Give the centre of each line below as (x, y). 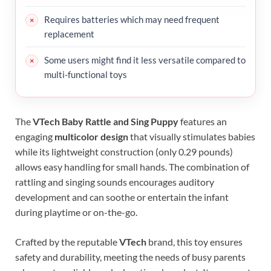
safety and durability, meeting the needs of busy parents (130, 257)
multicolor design (91, 137)
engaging (35, 137)
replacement (69, 34)
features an (203, 122)
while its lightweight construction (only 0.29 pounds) (124, 152)
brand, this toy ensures (194, 242)
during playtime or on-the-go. (76, 212)
